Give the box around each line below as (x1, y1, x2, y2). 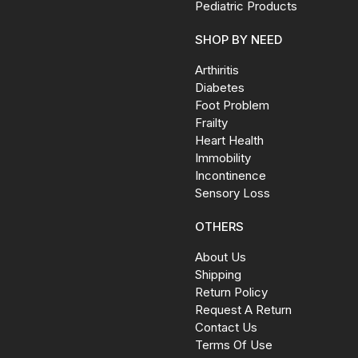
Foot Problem (195, 97, 269, 113)
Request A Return (195, 302, 292, 318)
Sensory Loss (195, 185, 270, 201)
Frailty (195, 115, 228, 131)
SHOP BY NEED (195, 32, 282, 48)
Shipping (195, 267, 241, 283)
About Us (195, 249, 246, 265)
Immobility (195, 150, 251, 166)
